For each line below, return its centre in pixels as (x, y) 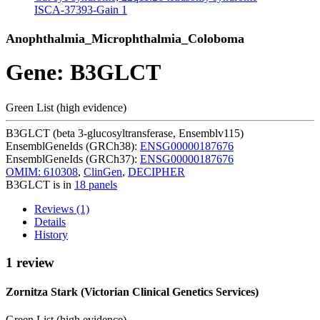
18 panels (96, 184)
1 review (30, 262)
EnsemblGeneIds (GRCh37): (73, 159)
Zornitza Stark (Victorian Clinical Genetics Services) (132, 291)
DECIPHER (156, 171)
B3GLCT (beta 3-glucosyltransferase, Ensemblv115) (125, 133)
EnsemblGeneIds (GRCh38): (73, 146)
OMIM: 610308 (42, 171)
